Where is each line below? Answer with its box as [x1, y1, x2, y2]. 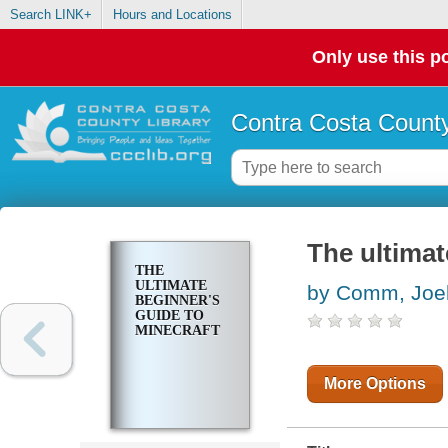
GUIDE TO [134, 308, 204, 324]
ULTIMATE [134, 278, 207, 294]
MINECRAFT [134, 323, 220, 339]
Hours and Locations [112, 7, 232, 23]
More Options [323, 375, 426, 393]
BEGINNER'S [134, 293, 220, 309]
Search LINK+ [9, 7, 92, 23]
